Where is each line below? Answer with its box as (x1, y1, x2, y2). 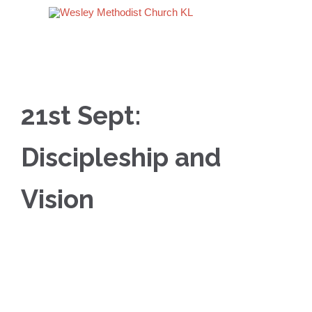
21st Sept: (21, 100, 141, 131)
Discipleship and (21, 142, 221, 173)
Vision (21, 184, 94, 214)
